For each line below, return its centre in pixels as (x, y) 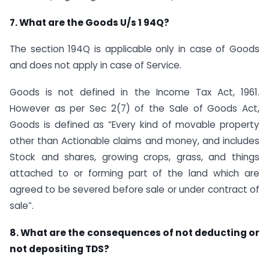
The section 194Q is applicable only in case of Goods (134, 49)
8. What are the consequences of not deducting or (134, 233)
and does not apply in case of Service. (95, 65)
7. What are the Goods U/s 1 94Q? (89, 22)
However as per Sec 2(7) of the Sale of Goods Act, (134, 109)
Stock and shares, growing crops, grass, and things (134, 157)
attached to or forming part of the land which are (134, 174)
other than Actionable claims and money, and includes (134, 141)
